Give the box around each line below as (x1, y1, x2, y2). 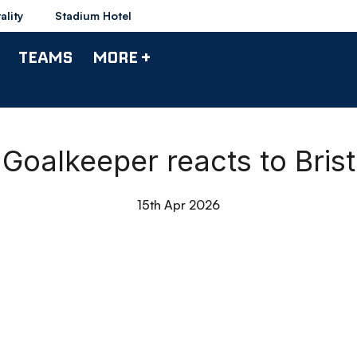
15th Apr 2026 (137, 197, 220, 213)
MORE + (92, 46, 151, 67)
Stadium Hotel (55, 9, 131, 22)
